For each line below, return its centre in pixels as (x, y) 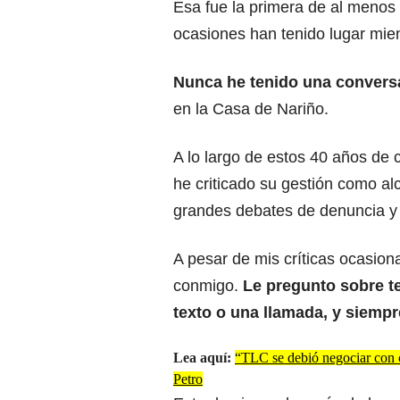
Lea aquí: (204, 358)
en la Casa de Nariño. (251, 109)
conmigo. (206, 286)
